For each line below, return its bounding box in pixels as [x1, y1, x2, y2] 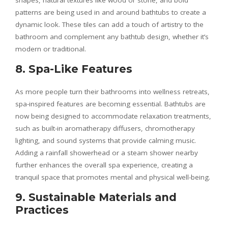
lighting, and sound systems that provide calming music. [15, 136, 196, 145]
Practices [15, 204, 69, 216]
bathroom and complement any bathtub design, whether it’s [15, 32, 209, 41]
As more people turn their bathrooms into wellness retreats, [15, 87, 210, 96]
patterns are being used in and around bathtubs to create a [15, 8, 206, 17]
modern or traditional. [15, 44, 86, 53]
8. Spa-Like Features [15, 63, 132, 75]
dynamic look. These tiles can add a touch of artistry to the [15, 20, 204, 29]
